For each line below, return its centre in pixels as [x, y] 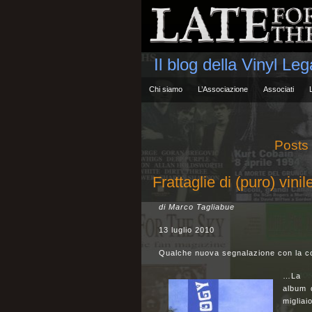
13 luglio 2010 [187, 230]
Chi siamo [166, 89]
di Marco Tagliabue [197, 207]
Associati [279, 89]
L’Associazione [223, 89]
